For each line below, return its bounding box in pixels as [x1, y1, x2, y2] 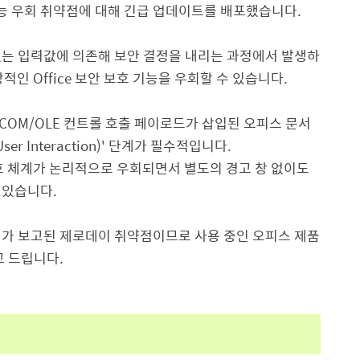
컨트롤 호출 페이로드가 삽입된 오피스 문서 [63, 112, 311, 133]
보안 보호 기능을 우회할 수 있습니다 [75, 67, 284, 88]
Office [30, 67, 75, 88]
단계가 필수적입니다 [108, 135, 227, 156]
